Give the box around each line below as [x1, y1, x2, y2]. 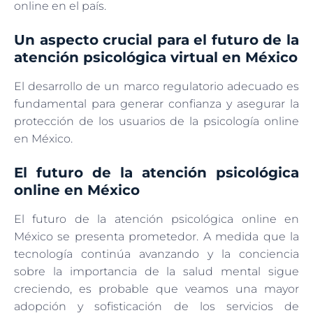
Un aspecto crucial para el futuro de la [14, 31, 299, 48]
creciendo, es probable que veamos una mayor [14, 282, 299, 296]
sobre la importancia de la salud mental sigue [14, 264, 299, 278]
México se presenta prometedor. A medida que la [14, 229, 299, 243]
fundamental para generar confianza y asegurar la [14, 96, 299, 110]
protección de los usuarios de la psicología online [14, 114, 299, 128]
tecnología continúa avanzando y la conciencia [14, 247, 299, 261]
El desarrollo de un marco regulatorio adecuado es [14, 79, 299, 93]
